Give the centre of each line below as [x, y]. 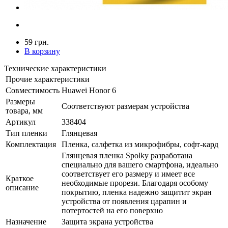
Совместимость [33, 90]
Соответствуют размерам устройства [125, 106]
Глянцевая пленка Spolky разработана [127, 155]
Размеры [20, 101]
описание [22, 187]
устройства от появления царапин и [124, 201]
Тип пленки [26, 133]
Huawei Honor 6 [89, 90]
